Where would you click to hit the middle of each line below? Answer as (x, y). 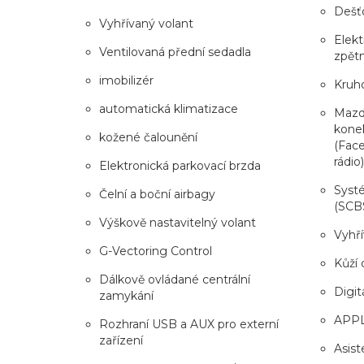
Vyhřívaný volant (146, 23)
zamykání (126, 295)
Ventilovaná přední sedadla (175, 52)
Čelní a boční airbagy (157, 194)
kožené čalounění (148, 137)
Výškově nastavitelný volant (178, 222)
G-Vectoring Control (156, 251)
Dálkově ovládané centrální (175, 279)
